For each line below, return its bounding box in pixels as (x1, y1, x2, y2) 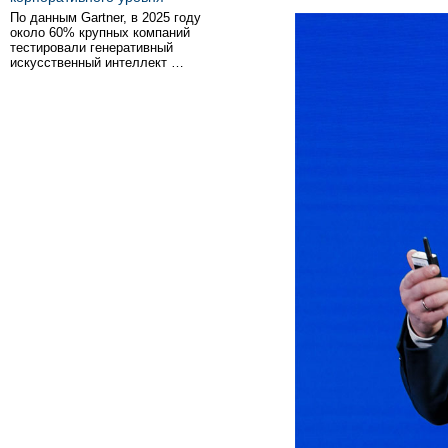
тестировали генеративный (10, 40, 173, 55)
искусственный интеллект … (10, 55, 184, 70)
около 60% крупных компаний (10, 25, 190, 40)
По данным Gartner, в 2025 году (10, 10, 201, 25)
